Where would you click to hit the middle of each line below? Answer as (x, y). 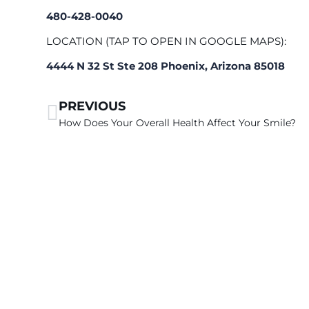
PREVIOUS (92, 107)
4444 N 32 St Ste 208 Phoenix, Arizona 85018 (166, 66)
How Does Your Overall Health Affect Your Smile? (178, 123)
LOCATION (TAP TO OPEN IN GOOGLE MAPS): (167, 41)
